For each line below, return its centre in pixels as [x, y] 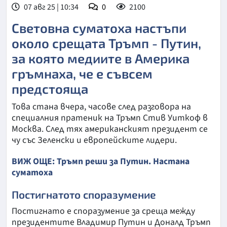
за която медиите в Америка [101, 58]
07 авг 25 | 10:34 [50, 7]
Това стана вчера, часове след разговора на [101, 106]
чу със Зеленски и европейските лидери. [94, 140]
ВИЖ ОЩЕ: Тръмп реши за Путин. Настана [101, 161]
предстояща [50, 88]
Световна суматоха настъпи [99, 27]
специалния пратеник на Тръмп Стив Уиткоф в [110, 118]
